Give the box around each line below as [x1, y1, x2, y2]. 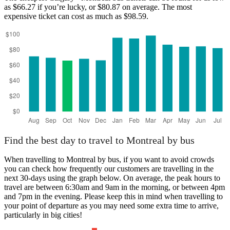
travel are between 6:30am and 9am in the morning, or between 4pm [4, 183, 225, 192]
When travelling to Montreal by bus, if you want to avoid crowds [4, 155, 214, 164]
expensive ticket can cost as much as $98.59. [4, 11, 148, 21]
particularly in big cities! [4, 210, 82, 220]
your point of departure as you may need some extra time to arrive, [4, 201, 219, 210]
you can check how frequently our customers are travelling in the [4, 164, 214, 174]
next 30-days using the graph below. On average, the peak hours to [4, 174, 220, 183]
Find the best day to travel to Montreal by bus [4, 135, 195, 146]
